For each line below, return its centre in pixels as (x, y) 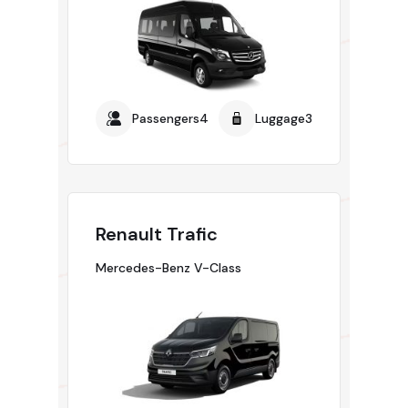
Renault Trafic (157, 234)
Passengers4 (170, 118)
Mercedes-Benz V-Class (168, 267)
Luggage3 (284, 118)
